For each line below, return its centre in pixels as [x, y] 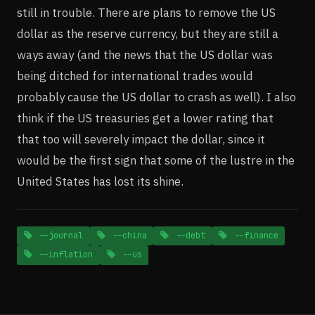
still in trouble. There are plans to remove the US [146, 12]
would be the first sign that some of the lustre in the [156, 160]
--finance [253, 235]
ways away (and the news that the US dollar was [145, 54]
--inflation [64, 255]
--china [127, 235]
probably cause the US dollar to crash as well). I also [156, 97]
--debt [188, 235]
